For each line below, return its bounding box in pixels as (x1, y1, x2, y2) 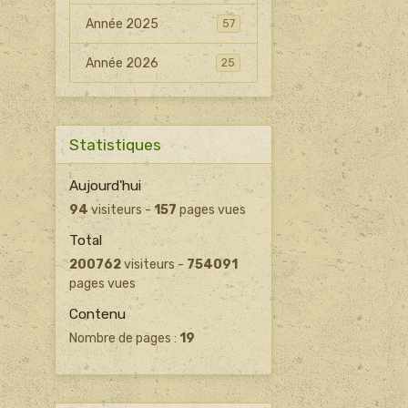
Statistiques (68, 135, 161, 154)
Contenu (68, 306, 126, 323)
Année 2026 (86, 55, 159, 71)
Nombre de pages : (68, 331, 179, 347)
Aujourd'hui (68, 178, 141, 195)
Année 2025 (86, 15, 159, 32)
